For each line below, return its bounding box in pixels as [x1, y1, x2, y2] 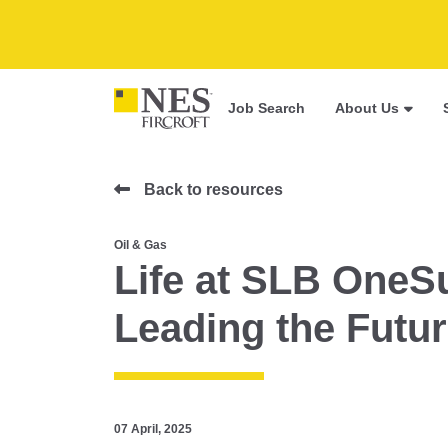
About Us [335, 100, 400, 117]
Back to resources [144, 181, 283, 199]
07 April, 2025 [114, 422, 192, 437]
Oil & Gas [114, 238, 167, 253]
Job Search [228, 100, 306, 117]
